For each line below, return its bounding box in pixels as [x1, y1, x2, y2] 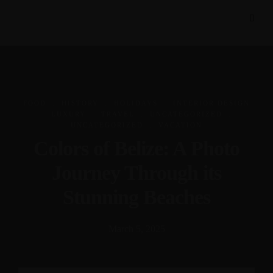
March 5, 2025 [108, 224, 165, 234]
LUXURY [51, 110, 86, 118]
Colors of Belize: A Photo [34, 137, 239, 160]
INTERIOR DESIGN [173, 99, 250, 107]
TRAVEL [101, 110, 135, 118]
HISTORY [62, 99, 99, 107]
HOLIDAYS [114, 99, 158, 107]
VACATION [158, 121, 202, 129]
